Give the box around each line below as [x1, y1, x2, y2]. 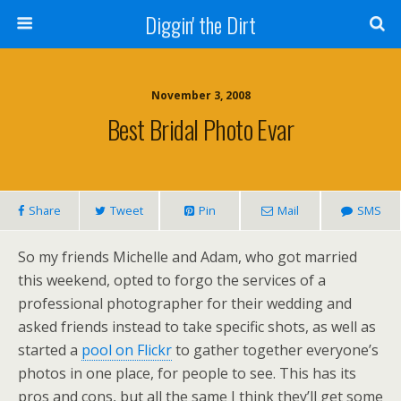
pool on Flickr [81, 340, 172, 360]
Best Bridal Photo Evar [107, 110, 294, 148]
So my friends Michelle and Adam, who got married [18, 247, 357, 267]
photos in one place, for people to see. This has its [18, 363, 356, 383]
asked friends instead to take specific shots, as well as [18, 317, 376, 337]
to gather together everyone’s [172, 340, 379, 360]
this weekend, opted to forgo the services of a [18, 270, 326, 290]
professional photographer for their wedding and [18, 294, 352, 313]
